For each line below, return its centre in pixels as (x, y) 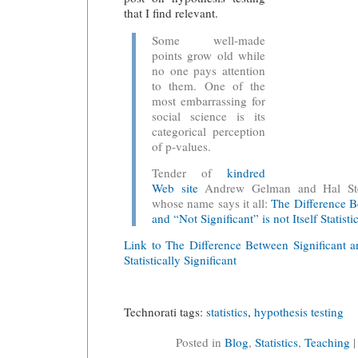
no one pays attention (209, 71)
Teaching (327, 342)
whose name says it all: (212, 203)
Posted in (200, 342)
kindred (246, 172)
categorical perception (209, 131)
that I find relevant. (171, 13)
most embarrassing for (209, 101)
